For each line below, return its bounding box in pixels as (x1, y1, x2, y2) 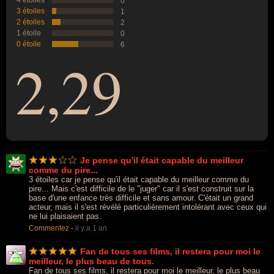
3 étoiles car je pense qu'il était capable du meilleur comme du (29, 175, 249, 184)
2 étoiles (17, 18, 45, 26)
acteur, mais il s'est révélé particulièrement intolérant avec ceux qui (29, 202, 267, 212)
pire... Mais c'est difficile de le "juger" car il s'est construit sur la (29, 184, 254, 193)
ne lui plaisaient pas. (29, 212, 102, 221)
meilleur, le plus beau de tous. (29, 256, 154, 266)
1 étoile (17, 29, 41, 37)
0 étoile (17, 40, 41, 48)
